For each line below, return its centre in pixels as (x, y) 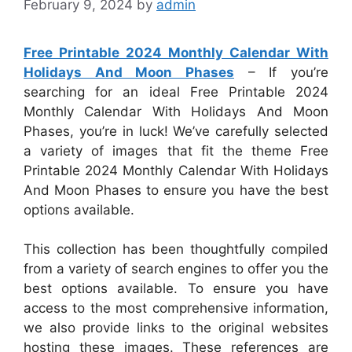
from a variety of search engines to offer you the (176, 269)
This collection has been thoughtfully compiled (176, 249)
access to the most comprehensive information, (176, 308)
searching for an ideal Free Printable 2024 (176, 92)
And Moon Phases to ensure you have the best (176, 190)
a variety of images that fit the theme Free (176, 150)
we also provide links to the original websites (176, 328)
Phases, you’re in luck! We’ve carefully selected (176, 131)
